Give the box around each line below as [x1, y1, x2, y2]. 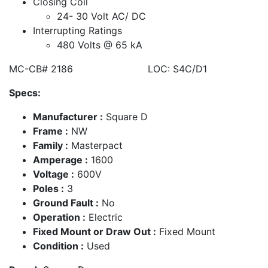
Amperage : [33, 153, 88, 166]
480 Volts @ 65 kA [57, 38, 142, 51]
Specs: [9, 86, 41, 99]
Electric [86, 211, 123, 223]
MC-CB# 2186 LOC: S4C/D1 [9, 62, 207, 75]
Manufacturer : [33, 110, 103, 123]
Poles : [33, 182, 64, 194]
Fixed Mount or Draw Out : [33, 225, 156, 237]
